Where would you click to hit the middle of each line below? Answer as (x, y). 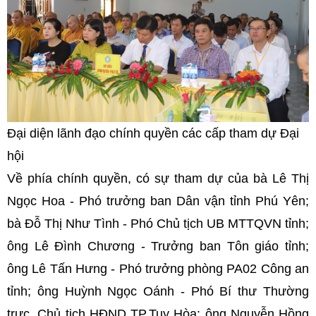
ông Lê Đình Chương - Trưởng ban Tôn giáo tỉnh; (158, 246)
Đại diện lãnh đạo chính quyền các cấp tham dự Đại (153, 133)
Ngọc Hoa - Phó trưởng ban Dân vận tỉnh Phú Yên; (158, 201)
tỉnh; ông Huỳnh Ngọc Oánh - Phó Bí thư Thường (158, 291)
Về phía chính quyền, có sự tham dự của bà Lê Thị (158, 178)
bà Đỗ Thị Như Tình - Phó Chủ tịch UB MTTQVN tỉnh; (158, 223)
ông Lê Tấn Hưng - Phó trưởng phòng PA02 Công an (158, 268)
